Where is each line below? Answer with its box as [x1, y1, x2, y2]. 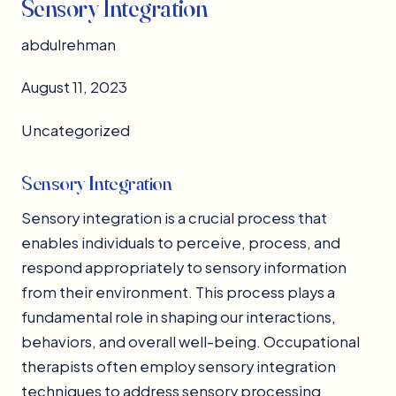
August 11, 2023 [21, 78, 127, 97]
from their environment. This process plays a [21, 283, 335, 302]
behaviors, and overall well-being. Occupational [21, 332, 360, 352]
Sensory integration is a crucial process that [21, 209, 327, 228]
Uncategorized [21, 121, 130, 141]
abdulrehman [21, 35, 116, 55]
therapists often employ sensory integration [21, 357, 336, 377]
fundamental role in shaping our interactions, [21, 308, 336, 327]
